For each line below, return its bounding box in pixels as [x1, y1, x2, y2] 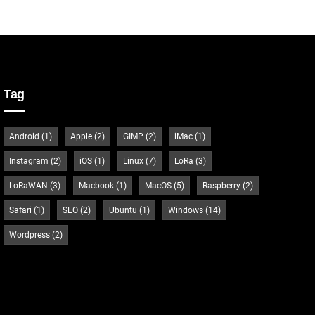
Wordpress [9, 229, 51, 240]
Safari [9, 205, 32, 215]
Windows [168, 205, 204, 215]
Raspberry [202, 180, 241, 191]
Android [9, 131, 40, 141]
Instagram [9, 155, 49, 166]
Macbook [79, 180, 115, 191]
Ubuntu [109, 205, 138, 215]
